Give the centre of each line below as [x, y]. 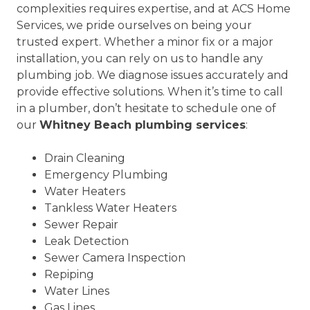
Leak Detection [86, 241]
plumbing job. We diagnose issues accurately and [153, 75]
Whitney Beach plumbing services [143, 125]
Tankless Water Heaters [110, 208]
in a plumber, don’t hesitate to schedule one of [146, 109]
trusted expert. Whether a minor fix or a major [145, 42]
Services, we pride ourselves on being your [134, 26]
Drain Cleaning [85, 158]
